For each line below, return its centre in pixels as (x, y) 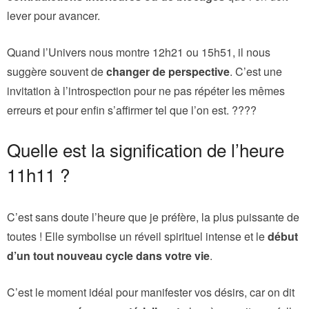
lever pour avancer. (53, 15)
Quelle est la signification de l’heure (146, 149)
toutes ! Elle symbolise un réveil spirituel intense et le (137, 236)
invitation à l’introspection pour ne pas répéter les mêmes (146, 90)
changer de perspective (168, 71)
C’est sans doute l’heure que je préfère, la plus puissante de (153, 217)
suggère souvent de (57, 71)
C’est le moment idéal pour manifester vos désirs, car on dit (151, 292)
